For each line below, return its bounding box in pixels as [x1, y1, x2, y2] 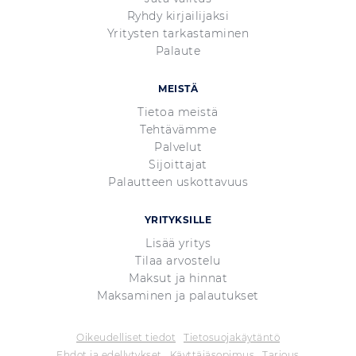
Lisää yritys [145, 236, 211, 250]
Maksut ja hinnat [129, 271, 227, 285]
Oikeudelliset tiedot [76, 331, 176, 343]
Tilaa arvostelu [135, 253, 221, 268]
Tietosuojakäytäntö [184, 331, 280, 343]
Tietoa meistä [137, 105, 219, 119]
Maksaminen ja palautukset [97, 288, 259, 303]
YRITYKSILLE [144, 214, 212, 226]
